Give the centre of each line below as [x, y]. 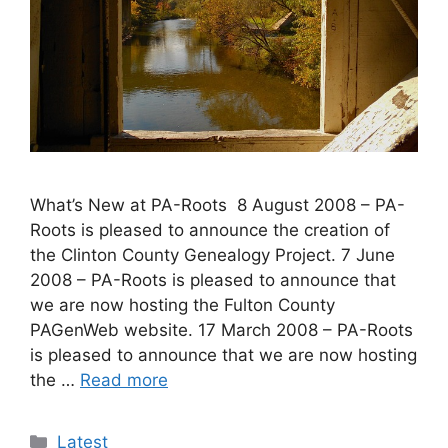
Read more [124, 379]
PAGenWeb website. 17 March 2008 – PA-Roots [221, 329]
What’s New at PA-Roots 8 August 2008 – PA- [217, 204]
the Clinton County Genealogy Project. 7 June [212, 254]
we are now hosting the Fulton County [182, 304]
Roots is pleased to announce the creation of [210, 229]
